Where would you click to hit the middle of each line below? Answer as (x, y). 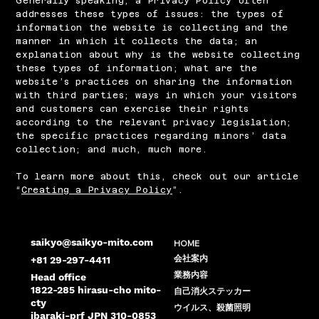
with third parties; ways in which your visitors (157, 95)
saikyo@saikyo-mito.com (92, 242)
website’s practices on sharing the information (154, 82)
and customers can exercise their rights (132, 109)
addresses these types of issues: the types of (150, 14)
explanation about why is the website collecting (158, 54)
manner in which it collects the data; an (137, 41)
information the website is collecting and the (152, 27)
